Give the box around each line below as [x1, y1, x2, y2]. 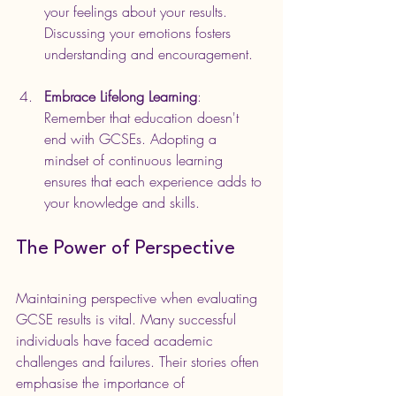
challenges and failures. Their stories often [16, 351, 263, 371]
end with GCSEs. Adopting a [44, 128, 221, 148]
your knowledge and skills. [44, 192, 204, 212]
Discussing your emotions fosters [44, 22, 235, 42]
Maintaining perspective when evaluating [16, 287, 262, 308]
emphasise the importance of [16, 372, 189, 392]
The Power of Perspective [16, 238, 235, 258]
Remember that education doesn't [44, 107, 243, 127]
